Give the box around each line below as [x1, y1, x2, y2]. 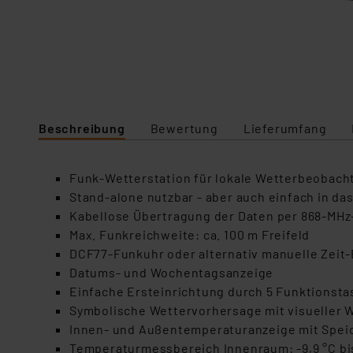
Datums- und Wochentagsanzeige [69, 265, 274, 280]
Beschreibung [39, 121, 125, 136]
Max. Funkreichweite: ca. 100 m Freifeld [69, 227, 310, 242]
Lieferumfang [243, 121, 327, 136]
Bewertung [150, 121, 218, 136]
